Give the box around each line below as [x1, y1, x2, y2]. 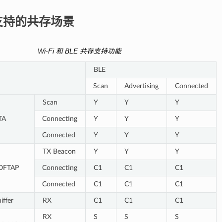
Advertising [124, 82, 159, 90]
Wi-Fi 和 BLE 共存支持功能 [37, 48, 121, 55]
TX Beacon [42, 148, 76, 156]
